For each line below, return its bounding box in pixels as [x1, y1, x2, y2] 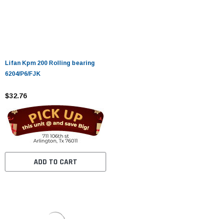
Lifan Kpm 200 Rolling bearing [5, 60, 95, 67]
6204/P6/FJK [5, 70, 41, 78]
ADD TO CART [33, 157, 77, 168]
